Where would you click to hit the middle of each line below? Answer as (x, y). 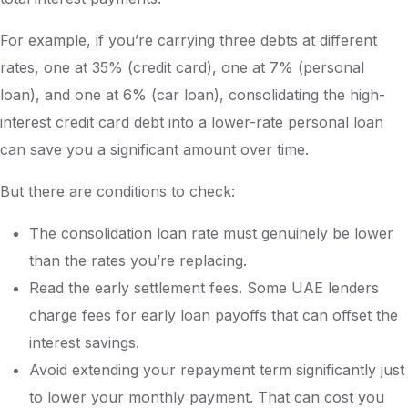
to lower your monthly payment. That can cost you (207, 397)
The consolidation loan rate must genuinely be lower (211, 233)
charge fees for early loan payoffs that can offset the (214, 315)
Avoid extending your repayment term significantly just (217, 370)
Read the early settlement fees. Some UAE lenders (204, 288)
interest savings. (84, 342)
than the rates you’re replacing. (138, 260)
